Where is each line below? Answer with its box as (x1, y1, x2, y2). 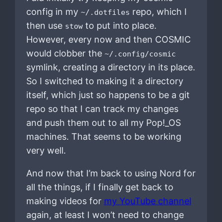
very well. (26, 145, 66, 156)
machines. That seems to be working (26, 131, 181, 142)
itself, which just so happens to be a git (26, 89, 190, 100)
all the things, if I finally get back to (26, 181, 173, 192)
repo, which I (129, 6, 187, 17)
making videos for (26, 195, 104, 206)
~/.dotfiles (80, 7, 130, 16)
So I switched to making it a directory (26, 75, 183, 86)
